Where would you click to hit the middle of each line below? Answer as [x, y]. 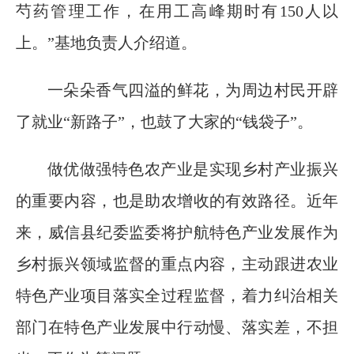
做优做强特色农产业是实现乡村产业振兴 [193, 169]
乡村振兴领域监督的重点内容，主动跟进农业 [177, 264]
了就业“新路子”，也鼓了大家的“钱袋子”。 [164, 122]
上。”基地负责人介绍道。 [106, 43]
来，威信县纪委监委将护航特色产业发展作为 [177, 233]
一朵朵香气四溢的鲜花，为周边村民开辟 [193, 90]
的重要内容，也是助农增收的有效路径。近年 [177, 201]
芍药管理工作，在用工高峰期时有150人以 [177, 11]
